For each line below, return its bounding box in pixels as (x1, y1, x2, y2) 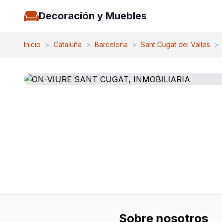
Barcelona (95, 40, 128, 49)
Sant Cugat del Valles (141, 40, 210, 49)
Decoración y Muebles (39, 10, 147, 22)
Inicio (24, 40, 41, 49)
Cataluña (54, 40, 82, 49)
